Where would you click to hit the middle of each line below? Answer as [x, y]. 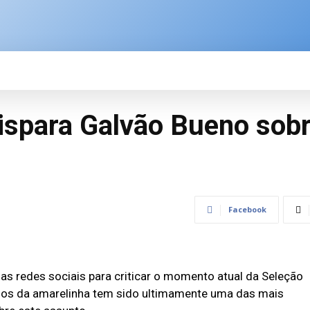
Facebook [247, 209]
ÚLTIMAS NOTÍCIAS [210, 70]
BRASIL [98, 70]
